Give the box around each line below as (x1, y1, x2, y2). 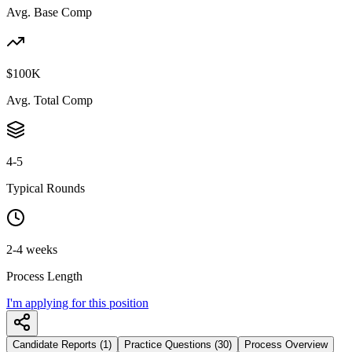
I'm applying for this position (6, 295, 148, 310)
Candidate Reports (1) (13, 338, 112, 350)
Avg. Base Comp (6, 5, 92, 19)
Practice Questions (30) (124, 338, 232, 350)
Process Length (6, 269, 82, 283)
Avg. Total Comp (6, 93, 93, 107)
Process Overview (244, 338, 328, 350)
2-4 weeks (6, 242, 57, 256)
